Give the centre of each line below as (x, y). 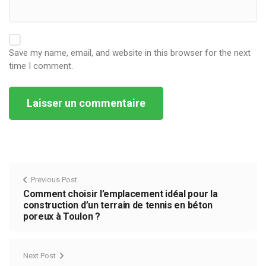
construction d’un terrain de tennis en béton (118, 205)
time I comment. (41, 66)
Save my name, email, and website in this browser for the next (130, 53)
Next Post (39, 255)
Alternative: (31, 126)
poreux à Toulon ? (62, 216)
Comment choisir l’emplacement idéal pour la (121, 194)
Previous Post (54, 179)
